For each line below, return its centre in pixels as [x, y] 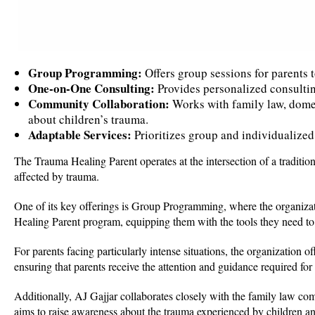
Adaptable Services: [80, 135]
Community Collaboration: [99, 104]
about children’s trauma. [88, 120]
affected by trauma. [57, 176]
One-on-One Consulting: [91, 89]
